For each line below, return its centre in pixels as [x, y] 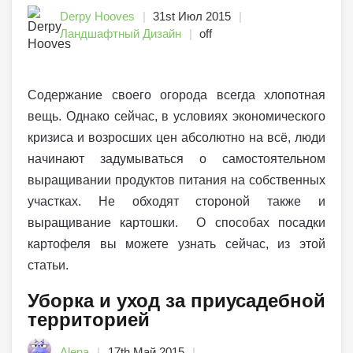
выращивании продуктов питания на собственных [176, 180]
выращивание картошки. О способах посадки [176, 223]
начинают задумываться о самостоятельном [176, 159]
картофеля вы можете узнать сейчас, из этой [176, 244]
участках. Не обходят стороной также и [176, 202]
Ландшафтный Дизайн [121, 34]
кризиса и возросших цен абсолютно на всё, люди [176, 138]
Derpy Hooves [97, 17]
